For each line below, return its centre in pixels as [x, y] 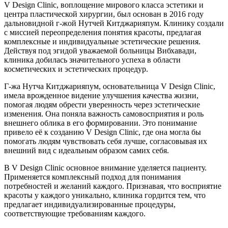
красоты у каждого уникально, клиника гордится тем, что [105, 195]
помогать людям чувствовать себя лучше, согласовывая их [106, 141]
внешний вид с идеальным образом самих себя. [88, 150]
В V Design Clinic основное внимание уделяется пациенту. [105, 167]
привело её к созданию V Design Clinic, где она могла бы [103, 132]
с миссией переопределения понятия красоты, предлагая [103, 32]
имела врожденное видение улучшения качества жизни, [101, 95]
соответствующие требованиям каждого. [76, 213]
